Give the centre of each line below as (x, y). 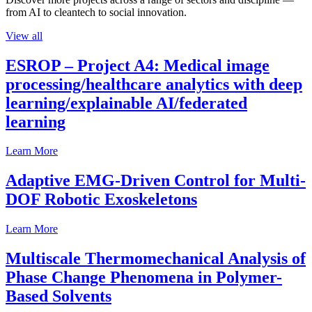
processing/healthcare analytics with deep (154, 84)
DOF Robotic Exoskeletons (101, 200)
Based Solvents (58, 296)
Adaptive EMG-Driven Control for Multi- (156, 181)
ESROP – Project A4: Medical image (138, 65)
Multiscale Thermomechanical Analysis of (156, 259)
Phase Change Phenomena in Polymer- (144, 278)
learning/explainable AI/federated (126, 103)
